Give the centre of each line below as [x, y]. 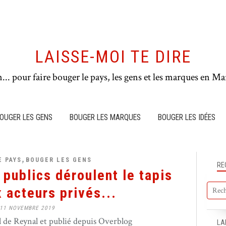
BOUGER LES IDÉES [187, 117]
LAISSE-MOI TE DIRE [113, 57]
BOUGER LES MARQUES [105, 117]
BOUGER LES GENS [59, 160]
